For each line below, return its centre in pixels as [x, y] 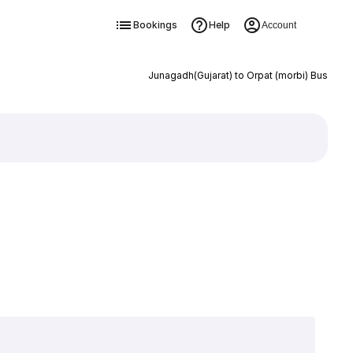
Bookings [155, 25]
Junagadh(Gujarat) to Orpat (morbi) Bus [238, 75]
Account [279, 25]
